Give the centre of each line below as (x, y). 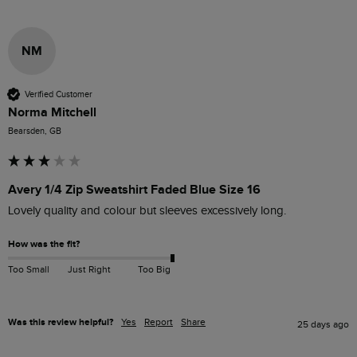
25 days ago (323, 325)
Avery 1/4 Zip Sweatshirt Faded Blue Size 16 (134, 190)
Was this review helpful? (61, 323)
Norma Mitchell (52, 113)
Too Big (154, 270)
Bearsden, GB (35, 131)
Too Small (29, 270)
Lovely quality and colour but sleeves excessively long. (149, 211)
